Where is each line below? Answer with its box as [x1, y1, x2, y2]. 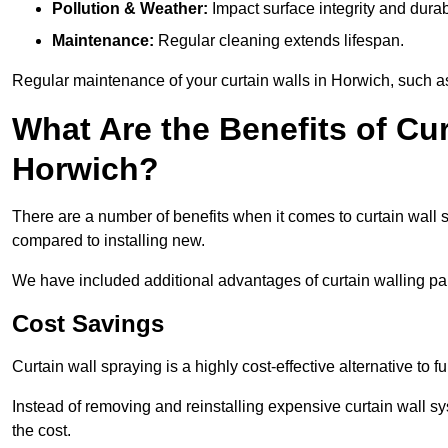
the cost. [12, 422, 71, 440]
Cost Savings [12, 310, 164, 338]
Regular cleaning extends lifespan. [154, 32, 404, 50]
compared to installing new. [12, 232, 205, 250]
